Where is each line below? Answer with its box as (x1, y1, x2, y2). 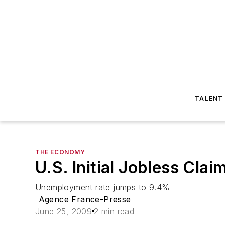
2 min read (94, 206, 135, 216)
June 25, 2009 (35, 206, 92, 216)
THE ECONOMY (35, 148, 85, 156)
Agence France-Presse (38, 194, 131, 204)
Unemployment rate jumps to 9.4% (35, 182, 170, 192)
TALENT (195, 95, 223, 102)
